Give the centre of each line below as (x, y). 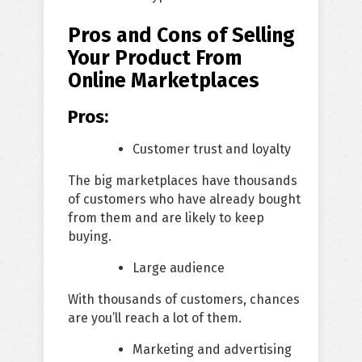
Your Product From (155, 59)
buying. (90, 237)
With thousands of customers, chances (184, 300)
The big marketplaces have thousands (183, 181)
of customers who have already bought (184, 200)
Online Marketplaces (164, 81)
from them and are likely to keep (166, 218)
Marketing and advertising (212, 350)
